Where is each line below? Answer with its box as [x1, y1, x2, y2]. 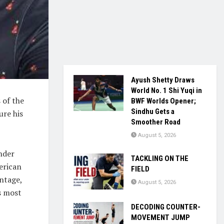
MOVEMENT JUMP [131, 212, 190, 222]
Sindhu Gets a [131, 107, 174, 116]
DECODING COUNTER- [131, 202, 200, 211]
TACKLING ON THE [131, 154, 188, 163]
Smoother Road [131, 117, 180, 127]
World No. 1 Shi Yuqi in [131, 86, 202, 95]
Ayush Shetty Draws [131, 75, 194, 85]
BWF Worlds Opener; [131, 96, 196, 106]
